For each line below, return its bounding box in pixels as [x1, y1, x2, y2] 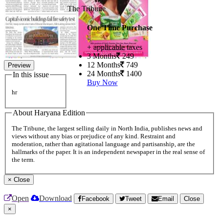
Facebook [82, 195, 109, 203]
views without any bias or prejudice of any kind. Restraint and [12, 132, 175, 140]
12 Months [87, 60, 120, 69]
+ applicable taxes [87, 43, 142, 51]
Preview [8, 62, 30, 69]
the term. [12, 156, 35, 164]
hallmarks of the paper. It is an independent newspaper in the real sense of [12, 148, 205, 156]
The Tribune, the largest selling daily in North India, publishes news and [12, 125, 202, 132]
